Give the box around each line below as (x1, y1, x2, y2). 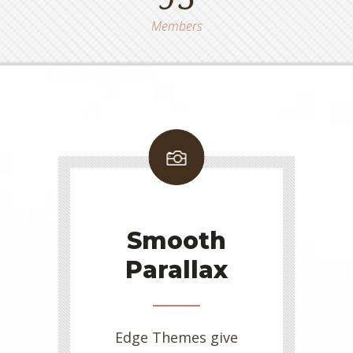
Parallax (125, 255, 228, 285)
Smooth (127, 226, 226, 256)
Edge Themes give (115, 328, 238, 347)
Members (150, 17, 203, 35)
